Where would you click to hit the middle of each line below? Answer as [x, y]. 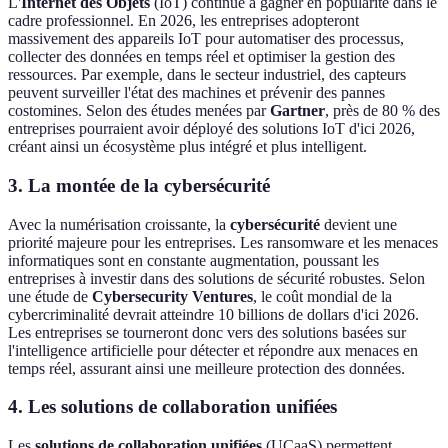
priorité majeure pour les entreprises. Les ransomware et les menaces [223, 242]
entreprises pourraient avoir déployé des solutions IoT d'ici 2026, [211, 129]
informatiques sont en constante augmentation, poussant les [193, 260]
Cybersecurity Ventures [172, 296]
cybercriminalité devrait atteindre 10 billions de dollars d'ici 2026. [213, 314]
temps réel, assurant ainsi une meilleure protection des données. [206, 368]
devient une [358, 224]
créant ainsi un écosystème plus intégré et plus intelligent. [187, 147]
